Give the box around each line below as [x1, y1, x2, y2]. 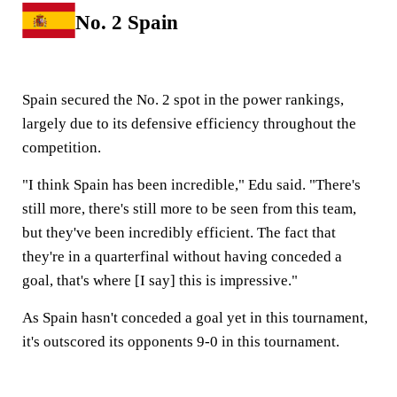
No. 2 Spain [75, 11, 178, 34]
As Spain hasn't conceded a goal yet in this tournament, [22, 308, 368, 326]
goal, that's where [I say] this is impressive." [22, 271, 298, 289]
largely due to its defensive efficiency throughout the [22, 114, 356, 132]
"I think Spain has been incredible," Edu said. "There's [22, 175, 361, 193]
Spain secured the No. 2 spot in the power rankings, [22, 90, 344, 108]
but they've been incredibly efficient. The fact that [22, 223, 336, 241]
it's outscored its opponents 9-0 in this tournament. [22, 332, 343, 350]
